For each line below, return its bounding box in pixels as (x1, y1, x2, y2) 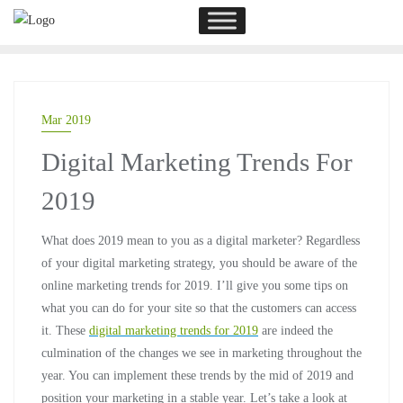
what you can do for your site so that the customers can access (41, 301, 356, 315)
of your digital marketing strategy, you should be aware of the (41, 256, 357, 270)
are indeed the (258, 324, 333, 337)
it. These (41, 324, 89, 337)
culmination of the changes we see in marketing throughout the (41, 346, 362, 360)
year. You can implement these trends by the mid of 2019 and (41, 369, 354, 382)
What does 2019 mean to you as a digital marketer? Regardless (41, 234, 360, 247)
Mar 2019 (41, 113, 91, 127)
